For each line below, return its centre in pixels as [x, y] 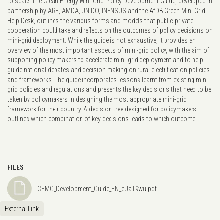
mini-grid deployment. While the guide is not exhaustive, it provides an [102, 40]
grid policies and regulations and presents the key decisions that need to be [109, 89]
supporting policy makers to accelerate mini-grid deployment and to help [105, 60]
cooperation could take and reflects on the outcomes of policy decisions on [110, 30]
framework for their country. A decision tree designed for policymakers [102, 109]
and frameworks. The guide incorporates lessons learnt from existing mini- [109, 79]
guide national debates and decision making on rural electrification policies [109, 69]
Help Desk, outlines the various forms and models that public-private [100, 20]
